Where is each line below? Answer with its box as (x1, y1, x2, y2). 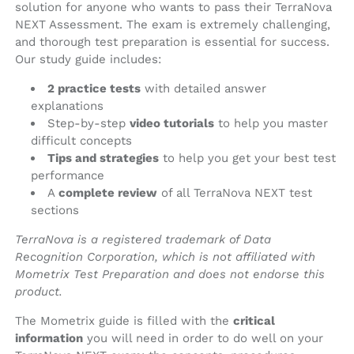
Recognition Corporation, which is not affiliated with (15, 250, 315, 265)
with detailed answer (141, 81, 266, 96)
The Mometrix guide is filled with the (15, 314, 233, 329)
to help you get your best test (159, 151, 336, 166)
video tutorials (130, 116, 214, 131)
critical (233, 314, 275, 329)
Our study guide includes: (15, 52, 161, 67)
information (15, 331, 83, 346)
